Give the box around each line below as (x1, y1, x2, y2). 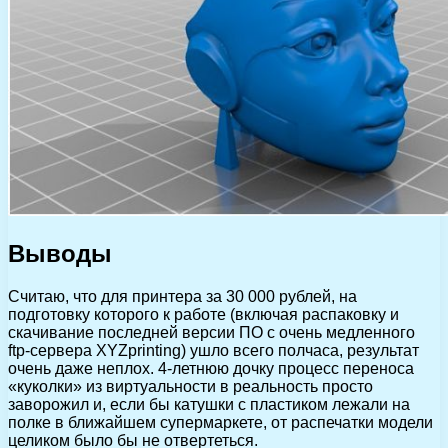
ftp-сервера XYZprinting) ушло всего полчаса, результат (8, 342, 419, 360)
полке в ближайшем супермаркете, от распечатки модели (8, 414, 433, 432)
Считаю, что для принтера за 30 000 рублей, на (8, 288, 357, 306)
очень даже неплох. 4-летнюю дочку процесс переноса (8, 360, 414, 378)
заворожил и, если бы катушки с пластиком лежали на (8, 396, 410, 414)
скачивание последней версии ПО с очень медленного (8, 324, 415, 342)
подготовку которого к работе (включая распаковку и (8, 306, 399, 324)
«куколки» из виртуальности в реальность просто (8, 378, 373, 396)
